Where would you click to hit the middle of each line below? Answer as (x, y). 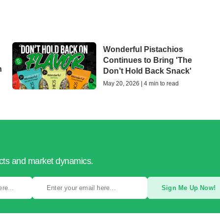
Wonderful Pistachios (143, 50)
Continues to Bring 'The (148, 60)
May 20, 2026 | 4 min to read (141, 84)
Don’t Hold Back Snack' (147, 71)
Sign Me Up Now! (189, 188)
